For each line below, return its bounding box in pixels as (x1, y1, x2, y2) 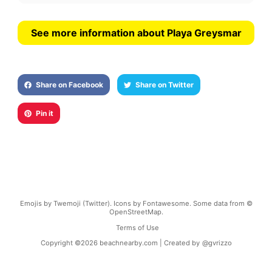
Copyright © (40, 238, 81, 247)
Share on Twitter (135, 80, 194, 90)
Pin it (35, 109, 53, 118)
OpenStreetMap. (109, 208, 163, 217)
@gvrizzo (202, 238, 232, 247)
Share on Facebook (35, 80, 103, 90)
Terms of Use (115, 223, 159, 232)
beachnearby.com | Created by (99, 238, 200, 247)
